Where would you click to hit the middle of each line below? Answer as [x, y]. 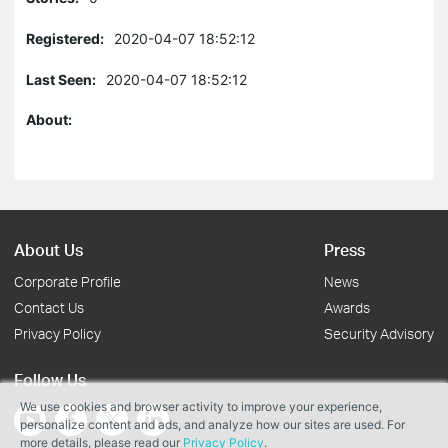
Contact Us [49, 307]
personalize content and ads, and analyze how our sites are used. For [212, 424]
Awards [347, 307]
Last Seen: [61, 79]
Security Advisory [379, 333]
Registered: [65, 38]
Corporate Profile [67, 281]
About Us [48, 249]
